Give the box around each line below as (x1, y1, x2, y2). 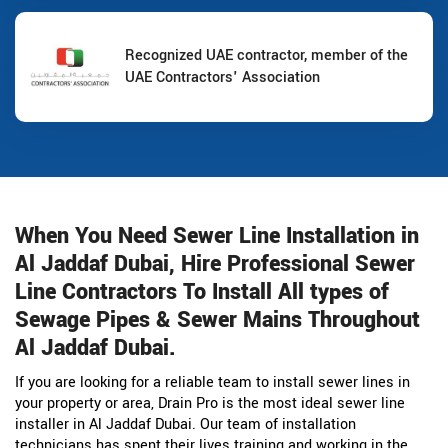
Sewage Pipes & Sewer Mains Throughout (15, 303, 420, 336)
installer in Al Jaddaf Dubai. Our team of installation (15, 413, 356, 435)
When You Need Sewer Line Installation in (15, 219, 419, 252)
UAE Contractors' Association (125, 66, 320, 88)
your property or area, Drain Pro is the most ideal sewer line (15, 392, 405, 414)
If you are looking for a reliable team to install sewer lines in (15, 371, 410, 393)
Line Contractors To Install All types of (15, 275, 389, 308)
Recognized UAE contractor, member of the (125, 44, 408, 66)
